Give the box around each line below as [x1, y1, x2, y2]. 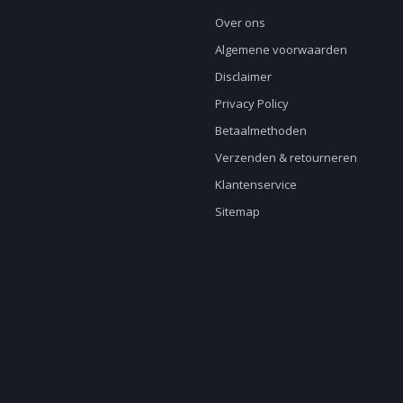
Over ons [215, 13, 265, 31]
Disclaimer [215, 67, 272, 85]
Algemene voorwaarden [215, 40, 347, 58]
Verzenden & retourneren [215, 148, 357, 166]
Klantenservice [215, 175, 297, 193]
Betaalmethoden [215, 121, 307, 139]
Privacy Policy [215, 94, 289, 112]
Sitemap [215, 202, 260, 219]
